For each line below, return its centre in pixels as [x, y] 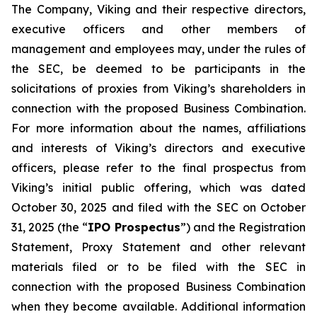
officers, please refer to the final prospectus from [158, 168]
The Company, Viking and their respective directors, [158, 9]
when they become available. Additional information [158, 306]
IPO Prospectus [134, 227]
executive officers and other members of [158, 29]
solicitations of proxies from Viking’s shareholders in [158, 88]
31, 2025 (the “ [50, 227]
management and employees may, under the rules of [158, 49]
